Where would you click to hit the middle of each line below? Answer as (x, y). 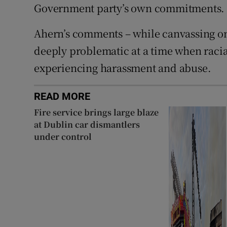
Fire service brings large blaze (97, 112)
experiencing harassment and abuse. (123, 67)
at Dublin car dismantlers (87, 124)
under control (63, 136)
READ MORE (62, 96)
